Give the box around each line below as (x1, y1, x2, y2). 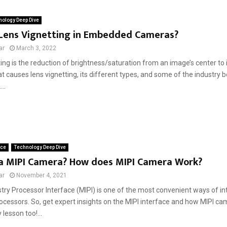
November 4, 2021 (16, 171, 67, 179)
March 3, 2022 (16, 44, 56, 52)
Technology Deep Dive (13, 144, 66, 150)
